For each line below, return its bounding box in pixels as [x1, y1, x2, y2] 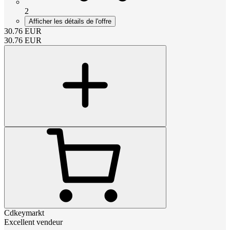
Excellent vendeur [4, 217, 63, 226]
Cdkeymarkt [4, 208, 44, 217]
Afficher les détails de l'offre [29, 17, 111, 25]
